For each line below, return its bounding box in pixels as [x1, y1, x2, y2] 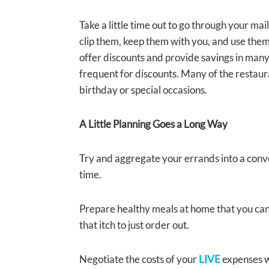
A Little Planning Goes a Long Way [79, 118, 228, 131]
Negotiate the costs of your [79, 253, 199, 266]
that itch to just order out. [79, 219, 189, 232]
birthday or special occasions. [79, 83, 207, 97]
